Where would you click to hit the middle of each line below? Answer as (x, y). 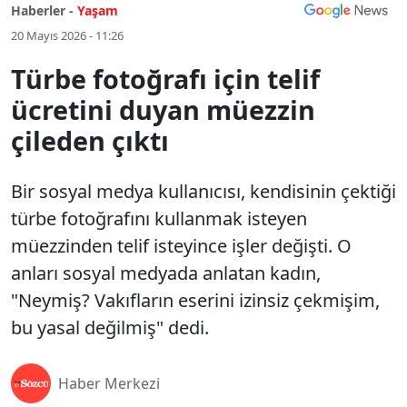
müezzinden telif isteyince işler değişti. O (181, 246)
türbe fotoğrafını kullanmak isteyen (159, 218)
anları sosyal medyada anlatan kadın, (166, 273)
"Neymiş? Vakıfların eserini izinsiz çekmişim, (195, 300)
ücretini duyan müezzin (163, 109)
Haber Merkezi (109, 383)
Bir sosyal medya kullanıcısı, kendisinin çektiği (203, 191)
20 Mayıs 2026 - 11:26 (67, 35)
